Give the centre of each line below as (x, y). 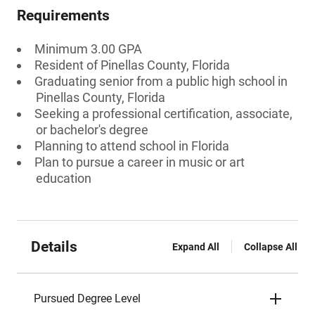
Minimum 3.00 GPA (88, 49)
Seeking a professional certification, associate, (163, 114)
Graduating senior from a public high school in (161, 81)
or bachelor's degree (92, 130)
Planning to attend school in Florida (132, 146)
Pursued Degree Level (87, 298)
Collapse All (271, 247)
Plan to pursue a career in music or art (140, 162)
